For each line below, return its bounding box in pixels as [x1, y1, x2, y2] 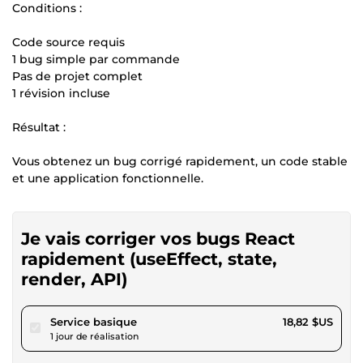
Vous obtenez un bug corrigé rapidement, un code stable [12, 154, 348, 169]
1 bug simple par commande [12, 52, 180, 66]
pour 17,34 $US [136, 314, 215, 327]
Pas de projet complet [12, 69, 143, 83]
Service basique [50, 315, 137, 328]
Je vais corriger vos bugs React [21, 228, 295, 249]
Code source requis [12, 35, 125, 49]
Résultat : [12, 120, 66, 135]
